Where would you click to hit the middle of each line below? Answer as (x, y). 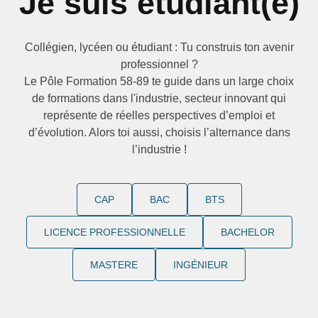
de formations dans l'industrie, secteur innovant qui (159, 98)
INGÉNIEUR (201, 265)
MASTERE (114, 265)
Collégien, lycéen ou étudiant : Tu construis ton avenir (159, 47)
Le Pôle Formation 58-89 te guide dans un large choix (159, 81)
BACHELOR (247, 232)
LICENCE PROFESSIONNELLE (114, 232)
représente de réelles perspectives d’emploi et (159, 115)
